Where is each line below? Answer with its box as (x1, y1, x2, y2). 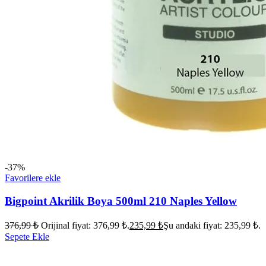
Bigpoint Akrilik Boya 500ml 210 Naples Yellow (5, 194, 237, 207)
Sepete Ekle (5, 232, 49, 242)
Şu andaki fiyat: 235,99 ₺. (163, 220, 261, 231)
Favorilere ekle (5, 172, 61, 183)
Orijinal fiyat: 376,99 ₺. (41, 220, 129, 231)
